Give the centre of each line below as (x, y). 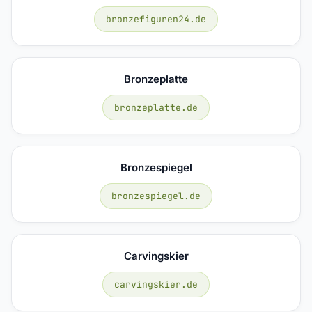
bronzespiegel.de (156, 196)
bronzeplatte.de (156, 107)
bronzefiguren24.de (156, 19)
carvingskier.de (156, 284)
